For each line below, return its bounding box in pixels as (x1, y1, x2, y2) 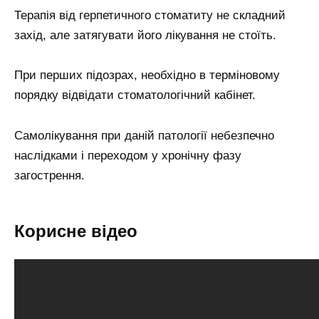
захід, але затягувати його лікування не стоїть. (14, 28, 276, 42)
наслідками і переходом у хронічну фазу (14, 149, 241, 163)
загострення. (14, 169, 85, 183)
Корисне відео (14, 221, 137, 241)
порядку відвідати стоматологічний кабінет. (14, 88, 256, 103)
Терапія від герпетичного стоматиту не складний (14, 8, 286, 22)
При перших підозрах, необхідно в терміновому (14, 68, 280, 83)
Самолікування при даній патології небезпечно (14, 129, 274, 143)
